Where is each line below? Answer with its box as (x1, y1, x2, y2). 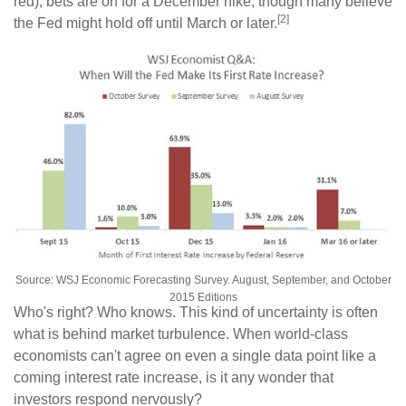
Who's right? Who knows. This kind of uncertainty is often (14, 304, 378, 321)
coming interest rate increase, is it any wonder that (14, 370, 333, 386)
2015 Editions (169, 291, 237, 304)
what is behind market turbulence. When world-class (14, 326, 348, 343)
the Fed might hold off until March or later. (14, 14, 277, 31)
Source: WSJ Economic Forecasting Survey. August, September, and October (14, 274, 391, 287)
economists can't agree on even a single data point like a (14, 348, 376, 364)
